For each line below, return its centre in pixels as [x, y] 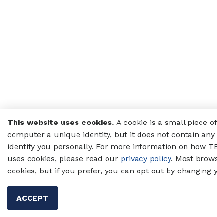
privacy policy [146, 159]
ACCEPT [32, 198]
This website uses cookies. [61, 122]
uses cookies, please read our [63, 159]
